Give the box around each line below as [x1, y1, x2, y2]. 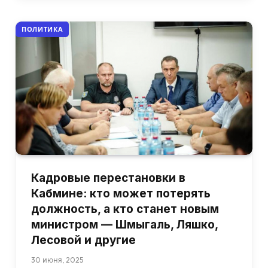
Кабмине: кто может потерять [31, 187, 211, 200]
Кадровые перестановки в [31, 171, 185, 185]
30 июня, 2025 [31, 255, 83, 264]
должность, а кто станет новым [31, 202, 219, 216]
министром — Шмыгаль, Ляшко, [31, 218, 218, 232]
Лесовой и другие [31, 233, 136, 247]
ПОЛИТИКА [22, 25, 63, 34]
